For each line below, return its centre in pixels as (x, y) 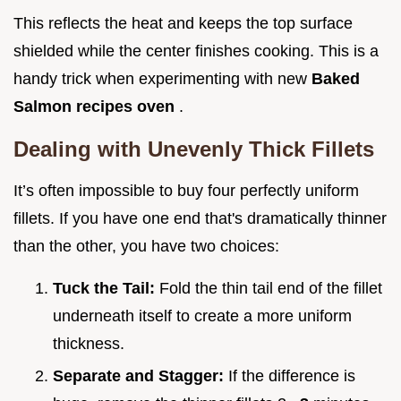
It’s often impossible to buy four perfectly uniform (186, 190)
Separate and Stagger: (141, 376)
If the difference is (292, 376)
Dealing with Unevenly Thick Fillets (194, 149)
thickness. (89, 343)
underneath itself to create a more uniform (202, 316)
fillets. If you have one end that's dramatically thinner (200, 218)
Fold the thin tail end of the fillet (271, 288)
